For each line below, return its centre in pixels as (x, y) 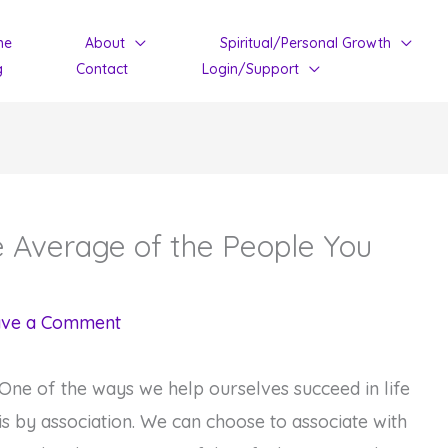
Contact (102, 69)
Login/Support (250, 69)
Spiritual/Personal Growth (305, 43)
